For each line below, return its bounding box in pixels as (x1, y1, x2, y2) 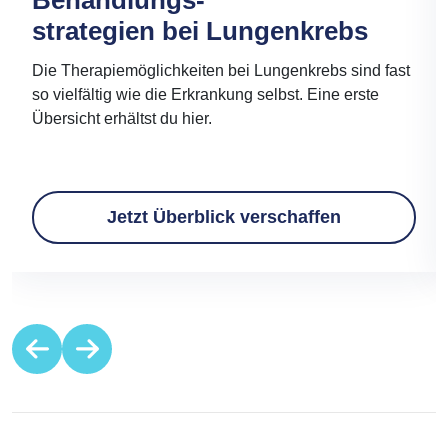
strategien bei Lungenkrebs (32, 16, 368, 47)
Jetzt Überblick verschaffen (107, 207, 341, 228)
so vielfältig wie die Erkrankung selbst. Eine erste (32, 86, 379, 104)
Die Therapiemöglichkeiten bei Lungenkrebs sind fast (32, 62, 410, 80)
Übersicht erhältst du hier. (32, 110, 212, 128)
